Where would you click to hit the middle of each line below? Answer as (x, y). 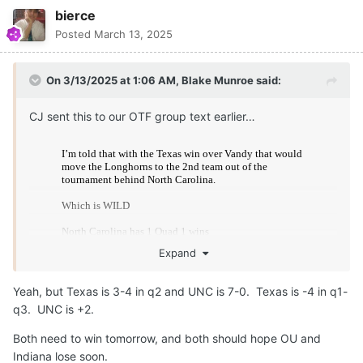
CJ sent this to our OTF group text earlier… (142, 117)
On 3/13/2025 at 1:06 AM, (114, 81)
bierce (75, 16)
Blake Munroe (218, 81)
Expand (180, 253)
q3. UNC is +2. (55, 310)
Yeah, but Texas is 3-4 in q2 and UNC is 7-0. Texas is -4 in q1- (180, 292)
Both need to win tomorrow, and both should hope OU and (167, 339)
